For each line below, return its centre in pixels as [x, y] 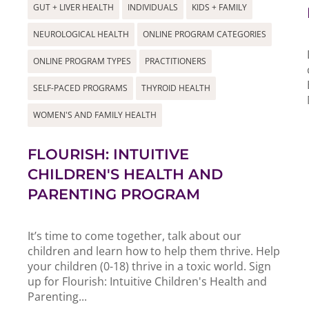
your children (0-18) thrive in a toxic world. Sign [149, 266]
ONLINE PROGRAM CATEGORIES [205, 34]
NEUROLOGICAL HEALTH [81, 34]
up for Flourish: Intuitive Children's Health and [147, 281]
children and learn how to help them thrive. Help [154, 251]
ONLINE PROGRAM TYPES [82, 61]
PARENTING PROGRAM [114, 194]
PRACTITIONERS [176, 61]
